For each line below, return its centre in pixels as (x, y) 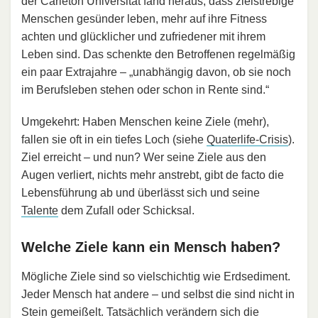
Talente (40, 210)
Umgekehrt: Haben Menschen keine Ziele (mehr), (145, 121)
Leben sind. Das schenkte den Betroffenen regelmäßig (158, 54)
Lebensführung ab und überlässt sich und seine (141, 192)
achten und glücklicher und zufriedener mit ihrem (143, 36)
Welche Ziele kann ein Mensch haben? (151, 247)
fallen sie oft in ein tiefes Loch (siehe (114, 139)
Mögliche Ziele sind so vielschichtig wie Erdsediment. (156, 276)
